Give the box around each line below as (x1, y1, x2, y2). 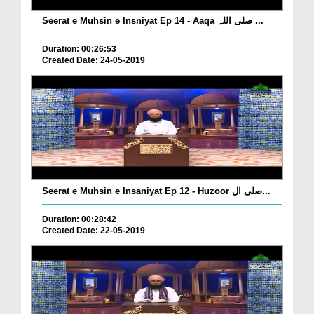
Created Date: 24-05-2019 (42, 55, 145, 65)
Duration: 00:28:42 (42, 214, 116, 224)
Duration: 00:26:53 (42, 43, 116, 54)
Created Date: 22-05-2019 (42, 225, 145, 235)
